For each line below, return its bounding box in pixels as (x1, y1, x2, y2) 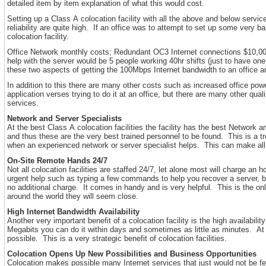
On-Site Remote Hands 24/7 (7, 156, 107, 165)
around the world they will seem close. (7, 192, 138, 201)
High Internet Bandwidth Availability (7, 207, 140, 216)
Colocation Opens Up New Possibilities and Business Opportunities (7, 249, 256, 258)
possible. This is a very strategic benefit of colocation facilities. (7, 234, 227, 243)
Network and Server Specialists (7, 114, 122, 123)
